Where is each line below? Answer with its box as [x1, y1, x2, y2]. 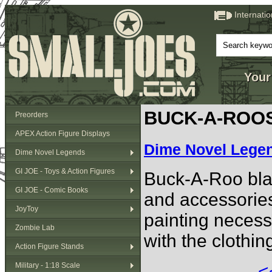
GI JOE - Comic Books [15, 186, 88, 194]
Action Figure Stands [15, 242, 84, 251]
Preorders [15, 110, 48, 119]
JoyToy [15, 205, 38, 213]
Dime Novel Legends [15, 148, 85, 157]
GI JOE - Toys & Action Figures [15, 167, 115, 175]
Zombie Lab [15, 223, 55, 232]
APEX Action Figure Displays [15, 129, 110, 138]
